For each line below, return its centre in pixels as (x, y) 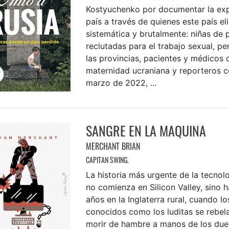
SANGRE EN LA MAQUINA (146, 130)
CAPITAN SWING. (107, 159)
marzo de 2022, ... (121, 83)
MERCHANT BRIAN (113, 146)
